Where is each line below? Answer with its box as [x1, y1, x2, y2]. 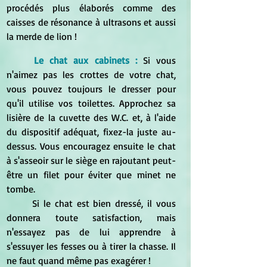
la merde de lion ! [7, 30, 77, 42]
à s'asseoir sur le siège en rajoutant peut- [7, 154, 176, 166]
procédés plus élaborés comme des [7, 1, 176, 14]
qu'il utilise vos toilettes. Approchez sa [7, 97, 176, 109]
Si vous [142, 54, 176, 66]
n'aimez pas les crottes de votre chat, [7, 68, 176, 80]
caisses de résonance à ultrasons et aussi [7, 15, 176, 28]
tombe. [7, 182, 35, 195]
